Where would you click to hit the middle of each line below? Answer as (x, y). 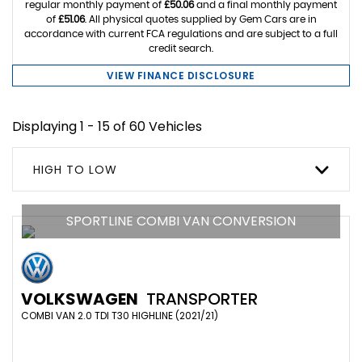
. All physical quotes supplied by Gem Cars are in (200, 19)
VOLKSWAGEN (80, 299)
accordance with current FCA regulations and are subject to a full (181, 34)
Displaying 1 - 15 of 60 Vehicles (107, 126)
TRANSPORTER (200, 299)
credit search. (181, 48)
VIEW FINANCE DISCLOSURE (181, 76)
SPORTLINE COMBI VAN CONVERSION (181, 221)
